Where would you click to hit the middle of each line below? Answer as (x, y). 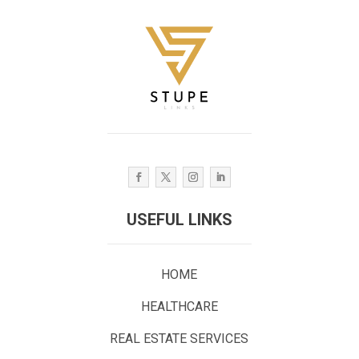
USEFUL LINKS (179, 219)
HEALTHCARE (179, 306)
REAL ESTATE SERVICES (179, 338)
